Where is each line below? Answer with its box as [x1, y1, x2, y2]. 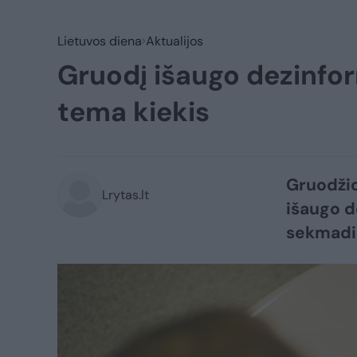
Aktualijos [146, 33, 203, 49]
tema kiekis [57, 94, 210, 130]
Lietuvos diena [57, 33, 142, 49]
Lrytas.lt [102, 186, 149, 203]
